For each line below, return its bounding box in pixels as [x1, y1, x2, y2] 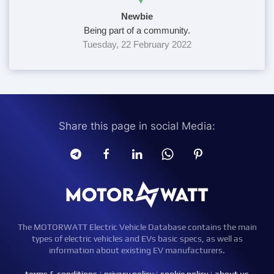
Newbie [121, 11, 153, 21]
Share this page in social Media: [59, 120, 215, 132]
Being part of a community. [84, 25, 190, 35]
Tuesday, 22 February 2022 [83, 39, 191, 50]
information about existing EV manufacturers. [49, 245, 225, 255]
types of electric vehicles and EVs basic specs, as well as [31, 234, 243, 243]
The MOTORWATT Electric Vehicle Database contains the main [17, 222, 257, 232]
